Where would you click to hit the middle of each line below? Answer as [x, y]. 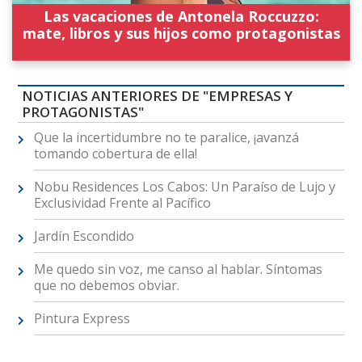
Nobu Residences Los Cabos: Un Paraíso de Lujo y [184, 186]
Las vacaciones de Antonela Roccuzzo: [181, 16]
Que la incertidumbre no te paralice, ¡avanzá [166, 137]
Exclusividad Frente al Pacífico [122, 202]
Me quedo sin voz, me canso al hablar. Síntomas [178, 269]
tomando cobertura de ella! [115, 153]
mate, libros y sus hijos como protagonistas [181, 33]
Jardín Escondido [84, 236]
